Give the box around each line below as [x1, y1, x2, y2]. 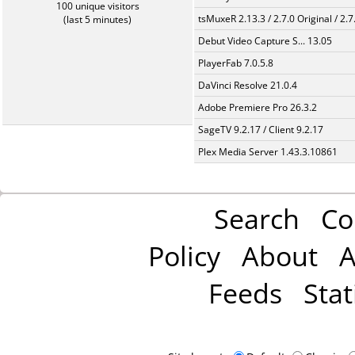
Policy [147, 237, 220, 274]
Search [213, 200, 300, 237]
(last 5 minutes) [63, 13, 132, 26]
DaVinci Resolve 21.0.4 [198, 78, 297, 92]
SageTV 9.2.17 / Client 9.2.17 [198, 123, 323, 136]
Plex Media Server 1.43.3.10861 [198, 145, 338, 158]
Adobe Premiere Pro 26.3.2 [198, 101, 317, 114]
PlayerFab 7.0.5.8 [198, 56, 273, 70]
